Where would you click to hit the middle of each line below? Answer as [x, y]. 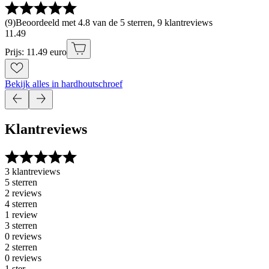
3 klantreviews [32, 171]
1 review [21, 215]
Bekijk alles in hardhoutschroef [64, 84]
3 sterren [21, 225]
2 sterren [21, 247]
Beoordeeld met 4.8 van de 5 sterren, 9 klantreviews [114, 23]
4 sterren [21, 204]
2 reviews [23, 193]
